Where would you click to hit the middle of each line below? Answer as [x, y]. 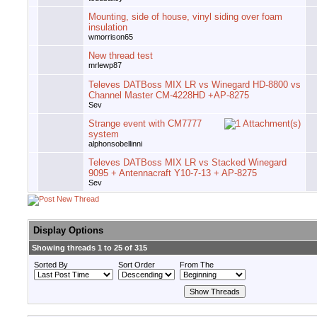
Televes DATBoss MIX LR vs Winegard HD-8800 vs [195, 85]
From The [197, 265]
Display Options [68, 231]
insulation [108, 28]
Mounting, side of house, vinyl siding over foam [185, 17]
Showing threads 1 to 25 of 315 [90, 248]
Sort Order [137, 265]
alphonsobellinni [115, 144]
